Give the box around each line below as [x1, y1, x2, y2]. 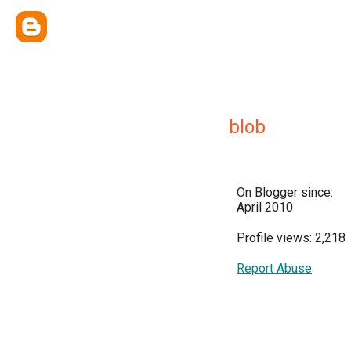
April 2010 [237, 200, 293, 215]
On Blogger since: [237, 185, 333, 200]
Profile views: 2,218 [237, 230, 346, 245]
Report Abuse [237, 261, 312, 276]
